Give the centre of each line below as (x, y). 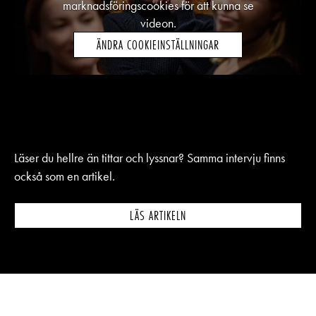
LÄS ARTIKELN (158, 216)
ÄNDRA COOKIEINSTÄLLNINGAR (158, 45)
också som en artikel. (65, 177)
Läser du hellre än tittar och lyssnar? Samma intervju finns (150, 158)
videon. (158, 23)
